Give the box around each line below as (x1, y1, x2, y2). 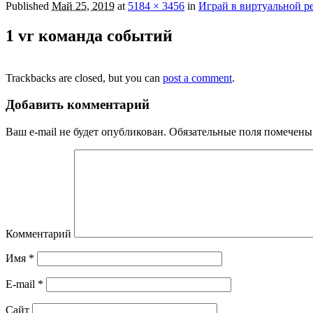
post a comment (163, 71, 232, 84)
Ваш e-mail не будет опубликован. (6, 126, 166, 138)
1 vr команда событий (6, 26, 173, 45)
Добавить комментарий (6, 97, 150, 112)
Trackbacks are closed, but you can (6, 71, 163, 84)
